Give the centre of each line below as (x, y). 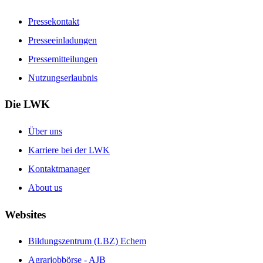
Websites (25, 214)
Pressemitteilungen (63, 59)
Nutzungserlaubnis (63, 77)
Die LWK (27, 104)
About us (45, 187)
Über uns (45, 131)
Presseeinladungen (63, 40)
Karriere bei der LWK (69, 150)
